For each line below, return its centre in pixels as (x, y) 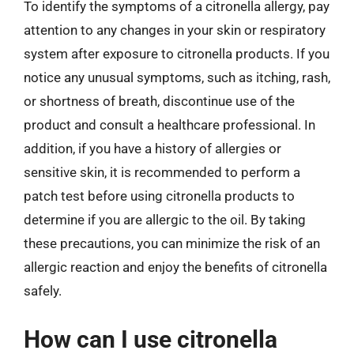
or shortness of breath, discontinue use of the (159, 101)
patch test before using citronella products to (159, 196)
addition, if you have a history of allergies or (153, 149)
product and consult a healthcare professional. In (169, 125)
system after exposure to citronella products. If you (177, 54)
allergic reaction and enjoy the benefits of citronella (175, 267)
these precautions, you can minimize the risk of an (172, 243)
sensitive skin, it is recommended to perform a (162, 172)
